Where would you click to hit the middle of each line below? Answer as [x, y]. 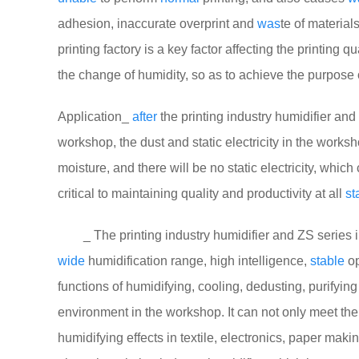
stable [327, 261]
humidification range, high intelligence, [198, 261]
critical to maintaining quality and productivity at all [202, 194]
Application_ [95, 117]
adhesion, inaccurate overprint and [157, 24]
